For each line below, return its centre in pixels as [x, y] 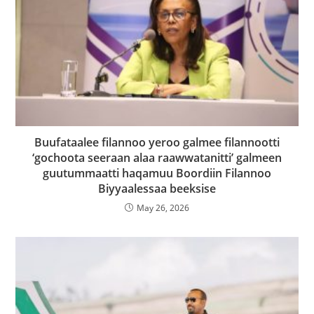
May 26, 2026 [163, 208]
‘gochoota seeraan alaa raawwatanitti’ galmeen [157, 158]
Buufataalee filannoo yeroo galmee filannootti [157, 143]
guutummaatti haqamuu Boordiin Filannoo [157, 173]
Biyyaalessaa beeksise [157, 189]
